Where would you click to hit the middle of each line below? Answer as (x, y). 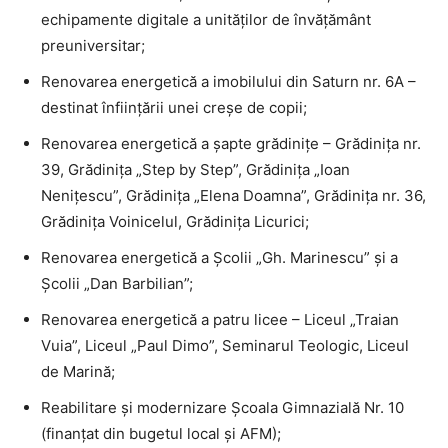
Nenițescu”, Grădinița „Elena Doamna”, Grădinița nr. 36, (233, 195)
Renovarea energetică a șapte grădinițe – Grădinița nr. (231, 143)
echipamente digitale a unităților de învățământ (206, 19)
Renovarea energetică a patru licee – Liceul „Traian (220, 319)
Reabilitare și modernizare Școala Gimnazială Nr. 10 (222, 407)
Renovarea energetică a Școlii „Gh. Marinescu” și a (219, 257)
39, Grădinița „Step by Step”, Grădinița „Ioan (195, 169)
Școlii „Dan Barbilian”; (117, 283)
